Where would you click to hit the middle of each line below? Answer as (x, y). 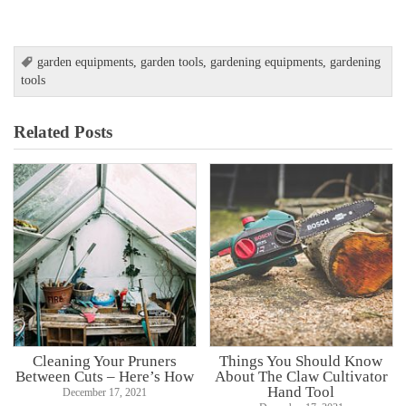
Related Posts (63, 132)
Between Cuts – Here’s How (105, 376)
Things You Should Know (301, 360)
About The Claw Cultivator (301, 376)
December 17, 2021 (105, 392)
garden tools (172, 63)
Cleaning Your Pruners (105, 360)
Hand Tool (301, 391)
